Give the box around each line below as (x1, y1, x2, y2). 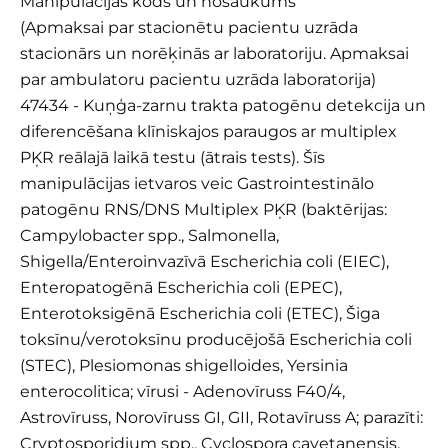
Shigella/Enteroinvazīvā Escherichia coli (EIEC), (20, 252, 389, 272)
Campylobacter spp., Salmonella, (20, 226, 279, 246)
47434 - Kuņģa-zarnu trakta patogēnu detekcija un (20, 96, 426, 116)
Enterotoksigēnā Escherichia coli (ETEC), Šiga (20, 304, 380, 324)
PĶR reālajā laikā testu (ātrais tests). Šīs (20, 148, 325, 168)
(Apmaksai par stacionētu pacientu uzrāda (20, 18, 358, 38)
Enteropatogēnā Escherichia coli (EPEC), (20, 278, 342, 298)
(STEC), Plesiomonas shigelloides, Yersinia (20, 356, 348, 376)
